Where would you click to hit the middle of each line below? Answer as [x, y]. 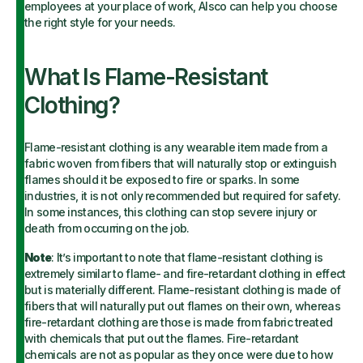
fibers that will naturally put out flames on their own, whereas [182, 306]
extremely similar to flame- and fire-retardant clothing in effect [185, 273]
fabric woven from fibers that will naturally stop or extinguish [180, 163]
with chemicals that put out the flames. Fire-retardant [162, 338]
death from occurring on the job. [108, 228]
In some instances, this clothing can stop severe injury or [171, 212]
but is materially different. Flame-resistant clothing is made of [183, 290]
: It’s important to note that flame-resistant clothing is [187, 257]
